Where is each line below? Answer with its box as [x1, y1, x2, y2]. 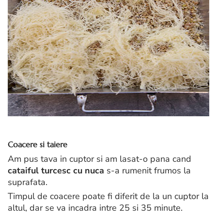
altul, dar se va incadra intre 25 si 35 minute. [8, 202, 183, 214]
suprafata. [8, 176, 47, 188]
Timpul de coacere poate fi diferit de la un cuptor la [8, 190, 209, 202]
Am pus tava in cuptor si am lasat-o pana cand [8, 153, 191, 165]
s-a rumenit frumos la [104, 165, 191, 177]
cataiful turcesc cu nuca [8, 165, 104, 177]
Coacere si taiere [8, 139, 67, 150]
